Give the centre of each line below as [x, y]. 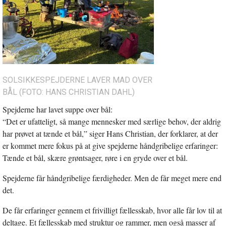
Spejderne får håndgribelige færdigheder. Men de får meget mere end [112, 178]
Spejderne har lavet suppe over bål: [58, 109]
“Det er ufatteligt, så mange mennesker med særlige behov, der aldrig [112, 121]
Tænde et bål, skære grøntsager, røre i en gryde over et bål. [95, 157]
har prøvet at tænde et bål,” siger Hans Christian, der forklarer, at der [110, 133]
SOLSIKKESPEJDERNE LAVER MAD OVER [77, 80]
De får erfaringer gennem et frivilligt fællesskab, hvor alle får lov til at [112, 210]
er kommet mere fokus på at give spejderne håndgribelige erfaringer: [110, 145]
